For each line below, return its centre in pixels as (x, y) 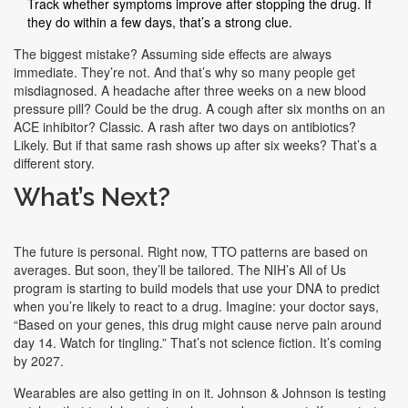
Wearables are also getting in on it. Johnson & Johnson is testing (200, 393)
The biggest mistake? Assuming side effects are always (173, 54)
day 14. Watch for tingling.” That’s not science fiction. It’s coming (198, 343)
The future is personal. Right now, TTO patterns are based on (191, 252)
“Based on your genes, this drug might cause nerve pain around (198, 325)
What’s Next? (92, 198)
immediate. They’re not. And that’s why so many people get (184, 72)
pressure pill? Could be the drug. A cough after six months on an (199, 109)
